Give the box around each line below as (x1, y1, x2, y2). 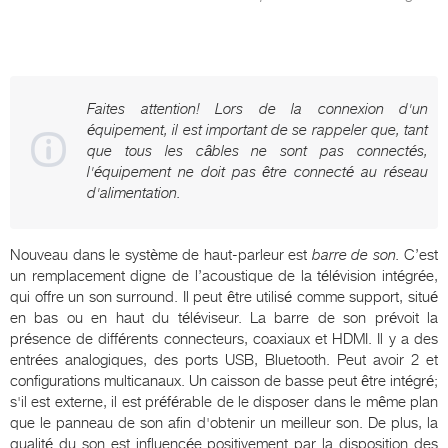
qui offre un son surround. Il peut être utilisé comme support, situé (10, 287, 438, 306)
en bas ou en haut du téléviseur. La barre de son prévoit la (10, 308, 438, 327)
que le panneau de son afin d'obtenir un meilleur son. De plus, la (10, 413, 438, 432)
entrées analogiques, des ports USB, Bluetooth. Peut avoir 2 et (10, 350, 438, 369)
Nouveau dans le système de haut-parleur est (10, 245, 312, 264)
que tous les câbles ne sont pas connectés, (87, 141, 428, 160)
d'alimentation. (87, 183, 181, 202)
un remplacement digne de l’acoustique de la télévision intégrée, (10, 266, 438, 285)
